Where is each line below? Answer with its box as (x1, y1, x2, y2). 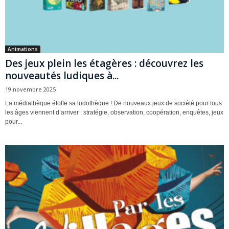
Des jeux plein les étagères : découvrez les (5, 57, 203, 71)
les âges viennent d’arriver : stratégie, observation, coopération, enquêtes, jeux (5, 109, 223, 117)
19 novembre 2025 (5, 85, 56, 94)
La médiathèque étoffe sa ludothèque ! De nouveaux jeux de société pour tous (5, 100, 222, 107)
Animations (8, 45, 38, 53)
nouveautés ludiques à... (5, 69, 119, 83)
